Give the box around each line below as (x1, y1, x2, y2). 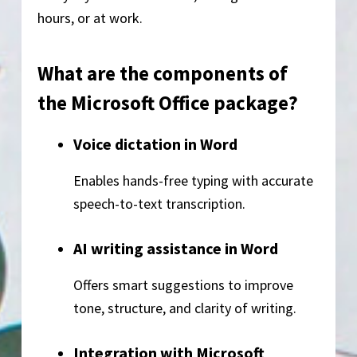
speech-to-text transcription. (73, 194, 245, 213)
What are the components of (37, 61, 288, 86)
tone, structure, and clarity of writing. (73, 298, 296, 317)
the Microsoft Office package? (37, 90, 298, 116)
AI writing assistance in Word (73, 237, 278, 258)
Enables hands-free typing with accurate (73, 171, 313, 190)
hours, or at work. (37, 8, 143, 27)
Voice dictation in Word (73, 133, 237, 154)
